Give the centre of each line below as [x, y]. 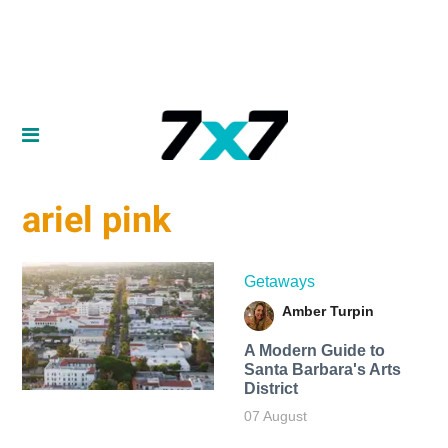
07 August [275, 415]
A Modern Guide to [314, 350]
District [270, 388]
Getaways [279, 281]
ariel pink [97, 220]
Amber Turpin [327, 310]
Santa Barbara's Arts [322, 369]
